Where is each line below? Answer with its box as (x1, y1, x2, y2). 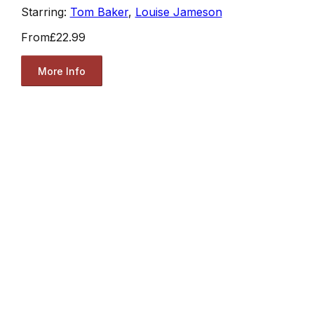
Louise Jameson (135, 5, 222, 20)
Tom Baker (69, 5, 128, 20)
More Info (37, 64, 86, 77)
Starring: (20, 5, 70, 20)
